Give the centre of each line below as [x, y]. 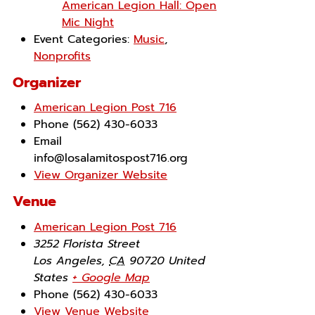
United [187, 261]
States [51, 277]
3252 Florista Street [87, 244]
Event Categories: [82, 40]
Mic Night [88, 23]
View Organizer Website [101, 175]
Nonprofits [62, 57]
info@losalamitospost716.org [111, 159]
